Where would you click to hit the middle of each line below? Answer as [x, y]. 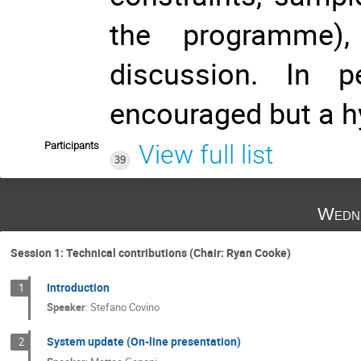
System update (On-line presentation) [143, 342]
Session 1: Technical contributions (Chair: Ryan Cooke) [151, 252]
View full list [205, 154]
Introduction [78, 287]
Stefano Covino [124, 307]
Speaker [66, 307]
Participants [72, 145]
